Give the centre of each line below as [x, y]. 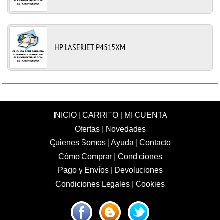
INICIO [65, 115]
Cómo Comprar [85, 156]
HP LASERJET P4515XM [90, 47]
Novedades [125, 129]
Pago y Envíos [83, 170]
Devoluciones [138, 170]
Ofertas [87, 129]
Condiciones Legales [93, 184]
